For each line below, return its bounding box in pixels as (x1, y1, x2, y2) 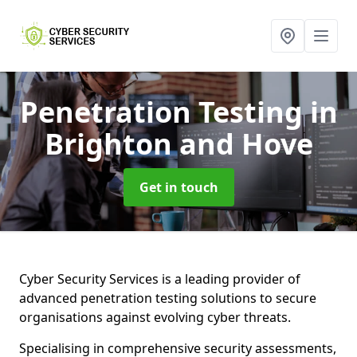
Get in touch (139, 178, 218, 196)
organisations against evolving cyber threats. (19, 308, 294, 326)
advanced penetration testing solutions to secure (19, 289, 316, 307)
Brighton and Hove (44, 124, 313, 163)
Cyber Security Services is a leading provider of (19, 270, 300, 288)
